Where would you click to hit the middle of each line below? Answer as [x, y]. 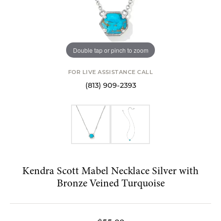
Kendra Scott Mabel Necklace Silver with [110, 171]
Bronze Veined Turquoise [110, 183]
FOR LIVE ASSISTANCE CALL [110, 73]
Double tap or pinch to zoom [110, 50]
